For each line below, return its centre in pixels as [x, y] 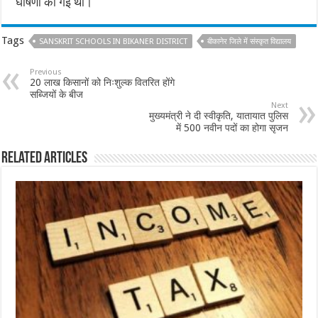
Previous [46, 72]
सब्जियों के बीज [57, 94]
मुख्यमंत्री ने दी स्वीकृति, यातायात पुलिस [218, 115]
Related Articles [45, 158]
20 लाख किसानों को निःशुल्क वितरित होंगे [103, 82]
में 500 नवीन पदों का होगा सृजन [232, 127]
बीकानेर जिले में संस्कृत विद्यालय [250, 41]
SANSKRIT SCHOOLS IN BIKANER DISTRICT [114, 41]
